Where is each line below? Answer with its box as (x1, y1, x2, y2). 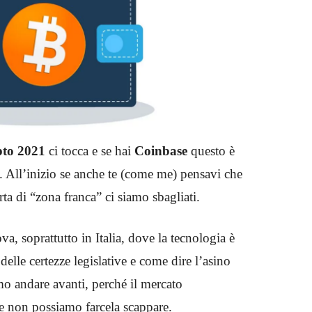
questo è (187, 143, 235, 158)
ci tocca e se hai (49, 143, 134, 158)
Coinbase (134, 143, 187, 158)
